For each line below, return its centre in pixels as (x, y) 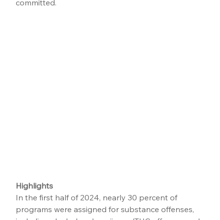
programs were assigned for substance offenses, (106, 209)
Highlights (35, 186)
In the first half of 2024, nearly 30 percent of (98, 198)
